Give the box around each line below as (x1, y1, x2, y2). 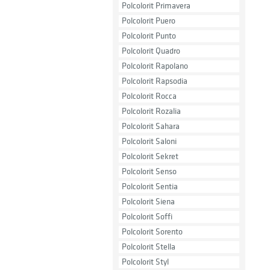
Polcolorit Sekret (122, 152, 178, 161)
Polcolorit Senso (122, 167, 177, 176)
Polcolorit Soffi (122, 212, 172, 221)
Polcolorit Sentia (122, 182, 178, 191)
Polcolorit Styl (122, 257, 169, 266)
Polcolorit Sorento (122, 227, 183, 236)
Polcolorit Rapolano (122, 61, 188, 71)
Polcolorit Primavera (122, 1, 190, 10)
